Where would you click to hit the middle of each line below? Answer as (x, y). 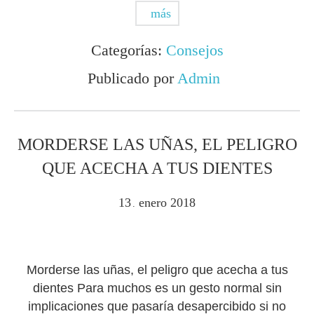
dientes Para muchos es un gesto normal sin (157, 288)
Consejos (194, 50)
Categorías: (128, 50)
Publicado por (132, 78)
